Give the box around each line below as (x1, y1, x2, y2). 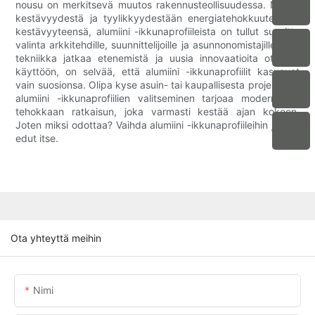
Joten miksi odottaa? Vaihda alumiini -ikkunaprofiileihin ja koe (15, 119, 300, 131)
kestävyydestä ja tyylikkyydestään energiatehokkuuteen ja (15, 12, 300, 25)
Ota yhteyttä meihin (11, 231, 101, 244)
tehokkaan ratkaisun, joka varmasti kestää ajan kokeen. (15, 105, 300, 118)
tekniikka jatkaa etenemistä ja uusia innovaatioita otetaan (15, 52, 300, 65)
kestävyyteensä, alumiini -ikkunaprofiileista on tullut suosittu (15, 25, 300, 38)
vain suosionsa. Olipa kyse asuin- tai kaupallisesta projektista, (15, 79, 300, 91)
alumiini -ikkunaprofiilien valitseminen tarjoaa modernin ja (15, 92, 300, 105)
